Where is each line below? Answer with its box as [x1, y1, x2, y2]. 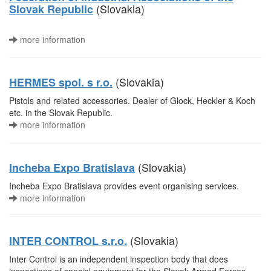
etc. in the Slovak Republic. [9, 106, 113, 119]
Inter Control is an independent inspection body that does [9, 253, 228, 265]
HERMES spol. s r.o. [9, 74, 113, 90]
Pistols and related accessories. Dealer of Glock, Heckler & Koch [9, 94, 255, 106]
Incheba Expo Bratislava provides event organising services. [9, 180, 239, 192]
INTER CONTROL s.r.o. [9, 233, 127, 249]
